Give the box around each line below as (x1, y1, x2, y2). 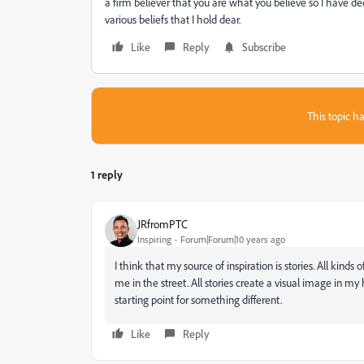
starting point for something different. (115, 292, 282, 306)
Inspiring (137, 232, 171, 245)
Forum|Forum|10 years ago (180, 232, 285, 245)
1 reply (91, 167, 123, 181)
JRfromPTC (137, 216, 188, 231)
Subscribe (242, 40, 286, 54)
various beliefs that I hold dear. (105, 12, 240, 26)
